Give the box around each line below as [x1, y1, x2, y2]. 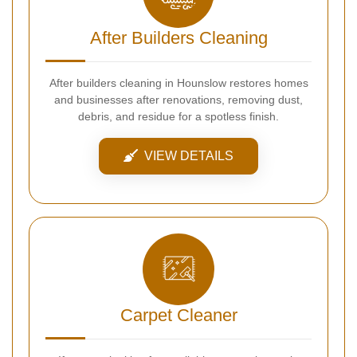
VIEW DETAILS [144, 148, 233, 163]
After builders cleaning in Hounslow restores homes [49, 76, 308, 89]
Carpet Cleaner [120, 304, 237, 325]
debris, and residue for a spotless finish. [78, 109, 279, 123]
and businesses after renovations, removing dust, [54, 92, 303, 106]
